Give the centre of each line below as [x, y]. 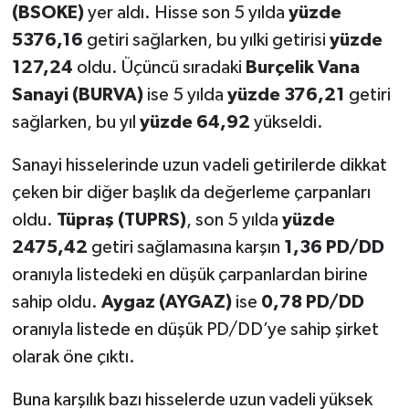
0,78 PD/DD [312, 302]
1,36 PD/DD [334, 247]
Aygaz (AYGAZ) [166, 302]
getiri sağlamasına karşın [185, 247]
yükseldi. [286, 122]
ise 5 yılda [185, 94]
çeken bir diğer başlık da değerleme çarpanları [191, 192]
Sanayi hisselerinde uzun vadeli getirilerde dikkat [199, 165]
